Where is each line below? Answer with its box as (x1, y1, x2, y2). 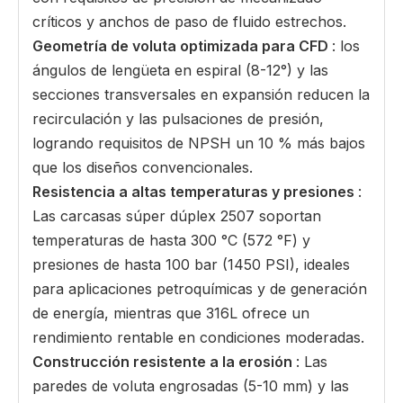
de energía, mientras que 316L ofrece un (32, 304, 309, 323)
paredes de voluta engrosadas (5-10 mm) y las (32, 377, 349, 396)
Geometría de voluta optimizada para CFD (32, 37, 332, 56)
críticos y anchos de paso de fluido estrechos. (32, 13, 346, 31)
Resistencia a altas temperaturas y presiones (32, 183, 358, 201)
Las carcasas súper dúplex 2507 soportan (32, 207, 321, 226)
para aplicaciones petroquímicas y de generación (32, 280, 367, 299)
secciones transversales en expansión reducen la (32, 85, 370, 104)
